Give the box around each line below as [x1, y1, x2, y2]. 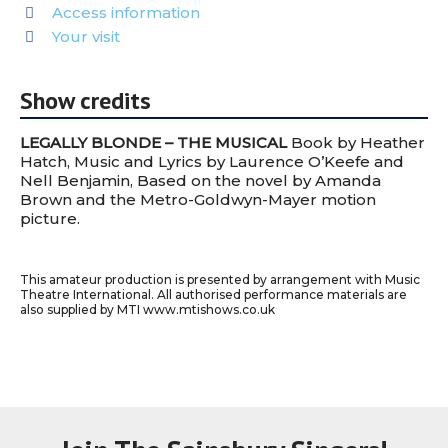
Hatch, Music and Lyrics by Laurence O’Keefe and [20, 152, 404, 171]
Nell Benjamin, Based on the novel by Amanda [20, 171, 381, 190]
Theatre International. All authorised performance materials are [20, 287, 407, 302]
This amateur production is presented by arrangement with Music [20, 272, 420, 287]
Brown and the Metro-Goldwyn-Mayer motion [20, 190, 376, 209]
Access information [51, 3, 200, 22]
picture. [20, 209, 80, 228]
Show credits [20, 85, 151, 116]
